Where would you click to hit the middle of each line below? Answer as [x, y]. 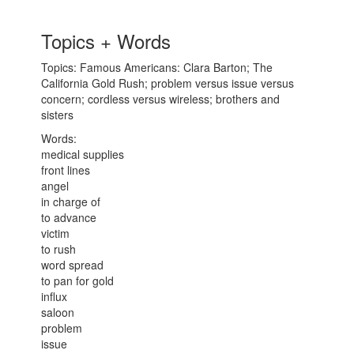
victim [56, 233]
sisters [58, 115]
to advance [69, 217]
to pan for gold [78, 281]
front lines [66, 170]
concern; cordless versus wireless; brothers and [161, 99]
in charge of [71, 201]
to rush [59, 249]
